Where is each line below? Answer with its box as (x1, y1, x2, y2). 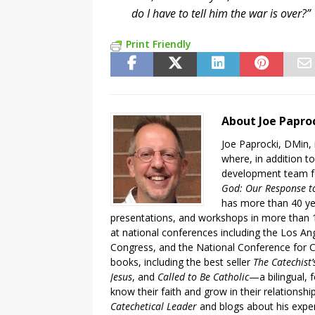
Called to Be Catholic (157, 270, 249, 284)
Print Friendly (126, 37, 191, 51)
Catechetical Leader (110, 300, 197, 314)
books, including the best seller (110, 255, 253, 269)
